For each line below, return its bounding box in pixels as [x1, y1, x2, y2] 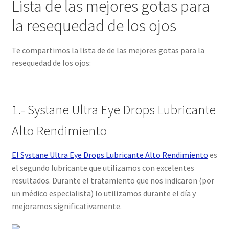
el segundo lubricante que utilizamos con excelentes [11, 163, 194, 173]
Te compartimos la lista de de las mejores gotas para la [11, 44, 204, 55]
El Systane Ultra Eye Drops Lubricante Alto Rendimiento [11, 150, 208, 161]
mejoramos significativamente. [11, 201, 122, 212]
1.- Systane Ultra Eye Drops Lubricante [11, 102, 216, 119]
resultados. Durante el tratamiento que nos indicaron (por [11, 175, 214, 186]
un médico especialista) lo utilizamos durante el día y [11, 188, 196, 199]
